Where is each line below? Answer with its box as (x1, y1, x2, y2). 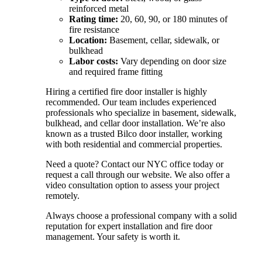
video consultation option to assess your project (46, 180, 219, 190)
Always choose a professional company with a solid (46, 210, 237, 220)
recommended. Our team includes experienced (46, 96, 216, 107)
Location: (69, 35, 107, 45)
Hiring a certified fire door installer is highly (46, 86, 207, 96)
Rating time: (69, 13, 118, 24)
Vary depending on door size (118, 56, 226, 66)
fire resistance (69, 24, 119, 35)
